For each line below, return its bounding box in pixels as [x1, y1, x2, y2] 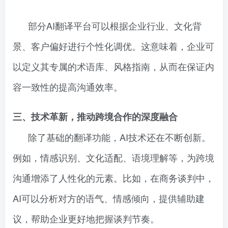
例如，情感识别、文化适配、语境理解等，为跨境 [13, 151, 214, 164]
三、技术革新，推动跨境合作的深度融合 [13, 110, 178, 123]
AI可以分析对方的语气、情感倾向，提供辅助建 [13, 191, 205, 205]
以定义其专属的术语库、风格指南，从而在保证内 [13, 60, 214, 73]
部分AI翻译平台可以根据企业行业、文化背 [28, 19, 202, 32]
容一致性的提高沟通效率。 [13, 80, 123, 93]
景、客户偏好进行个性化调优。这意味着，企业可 [13, 39, 214, 52]
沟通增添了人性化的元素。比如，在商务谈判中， [13, 171, 214, 184]
